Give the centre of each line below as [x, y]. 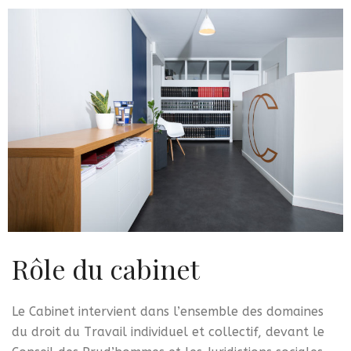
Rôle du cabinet [106, 269]
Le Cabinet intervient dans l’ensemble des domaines [168, 312]
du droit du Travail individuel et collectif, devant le [168, 332]
